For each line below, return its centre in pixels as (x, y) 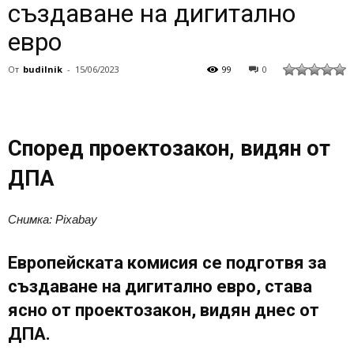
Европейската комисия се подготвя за (167, 262)
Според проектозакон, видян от (169, 148)
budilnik (43, 69)
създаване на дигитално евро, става (160, 286)
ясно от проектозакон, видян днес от (164, 310)
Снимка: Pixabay (53, 219)
